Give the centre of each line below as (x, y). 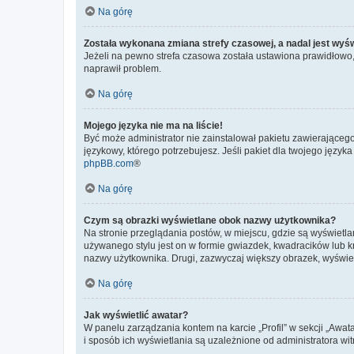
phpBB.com (109, 164)
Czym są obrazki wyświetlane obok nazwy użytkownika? (210, 220)
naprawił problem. (122, 69)
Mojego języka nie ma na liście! (153, 126)
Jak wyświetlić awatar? (136, 315)
